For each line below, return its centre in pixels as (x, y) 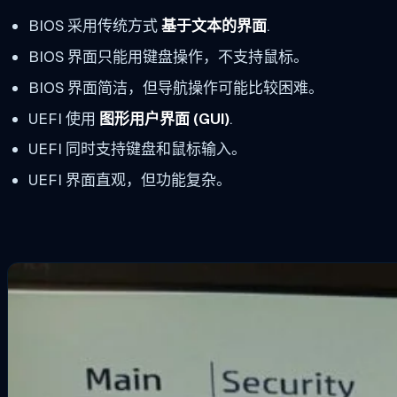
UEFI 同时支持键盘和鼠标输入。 (137, 149)
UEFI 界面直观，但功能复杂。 (129, 180)
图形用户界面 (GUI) (164, 118)
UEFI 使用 (63, 118)
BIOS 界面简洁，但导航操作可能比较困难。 (175, 87)
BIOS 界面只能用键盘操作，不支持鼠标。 (168, 56)
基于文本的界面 (214, 26)
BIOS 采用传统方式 (94, 26)
